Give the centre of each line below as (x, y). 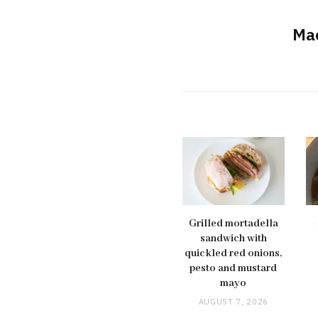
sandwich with (233, 238)
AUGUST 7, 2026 (234, 301)
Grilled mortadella (233, 223)
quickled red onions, (234, 253)
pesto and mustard (234, 268)
